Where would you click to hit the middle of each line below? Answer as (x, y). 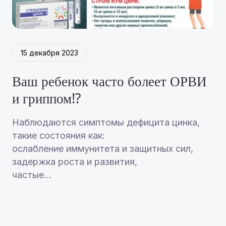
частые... (32, 175)
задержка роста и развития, (74, 162)
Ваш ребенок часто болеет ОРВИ (109, 82)
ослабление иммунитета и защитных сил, (102, 149)
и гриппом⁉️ (46, 99)
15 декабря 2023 (49, 52)
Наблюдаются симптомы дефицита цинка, (106, 123)
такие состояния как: (60, 136)
